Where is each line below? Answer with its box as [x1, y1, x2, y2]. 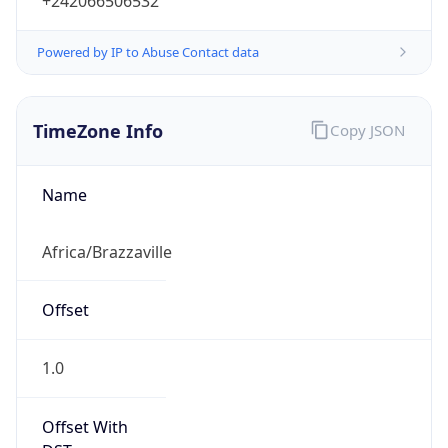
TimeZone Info [33, 118, 163, 143]
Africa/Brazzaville [41, 240, 172, 263]
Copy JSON [329, 119, 405, 140]
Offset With [41, 415, 128, 438]
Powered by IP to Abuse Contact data [37, 42, 259, 61]
